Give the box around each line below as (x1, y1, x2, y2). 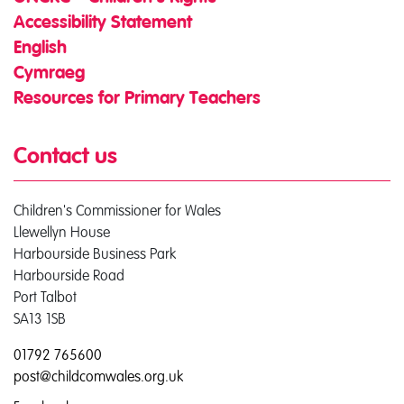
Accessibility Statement (14, 14, 192, 32)
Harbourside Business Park (14, 245, 176, 262)
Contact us (14, 146, 117, 169)
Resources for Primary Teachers (14, 90, 261, 108)
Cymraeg (14, 65, 85, 83)
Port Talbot (14, 289, 77, 305)
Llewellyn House (14, 224, 110, 240)
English (14, 40, 67, 58)
